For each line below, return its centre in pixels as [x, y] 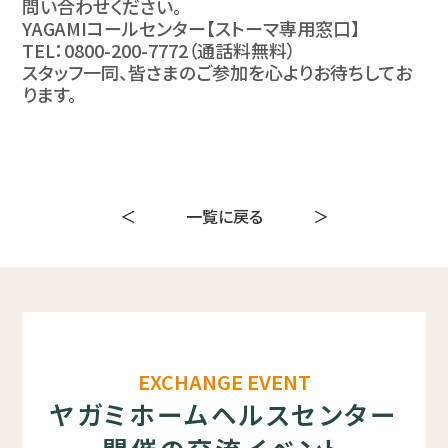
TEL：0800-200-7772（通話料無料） [159, 50]
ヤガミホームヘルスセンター [224, 414]
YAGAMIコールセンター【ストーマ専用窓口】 [191, 28]
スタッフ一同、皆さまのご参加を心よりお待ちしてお [217, 72]
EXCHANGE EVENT [224, 382]
